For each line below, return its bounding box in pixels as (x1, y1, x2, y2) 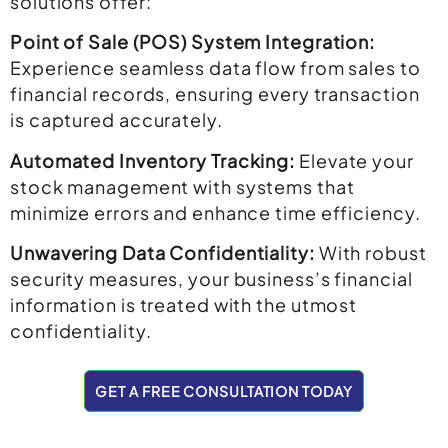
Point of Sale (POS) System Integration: (10, 30, 376, 54)
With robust (314, 241, 427, 265)
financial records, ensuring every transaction (10, 82, 420, 106)
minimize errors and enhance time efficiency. (10, 200, 421, 224)
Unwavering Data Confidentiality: (10, 241, 315, 265)
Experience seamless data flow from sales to (10, 56, 421, 80)
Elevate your (295, 148, 414, 172)
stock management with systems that (10, 174, 355, 198)
